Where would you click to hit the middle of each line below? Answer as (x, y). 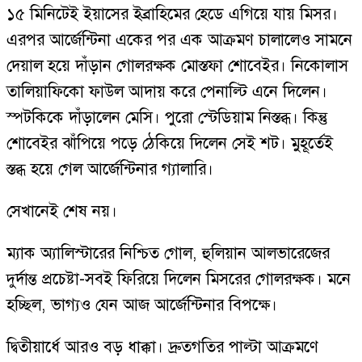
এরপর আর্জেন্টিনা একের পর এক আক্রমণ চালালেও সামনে (179, 40)
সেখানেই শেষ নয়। (62, 211)
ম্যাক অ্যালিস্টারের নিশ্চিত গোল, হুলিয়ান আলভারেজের (168, 253)
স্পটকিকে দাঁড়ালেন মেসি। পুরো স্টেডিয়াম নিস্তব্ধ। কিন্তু (167, 118)
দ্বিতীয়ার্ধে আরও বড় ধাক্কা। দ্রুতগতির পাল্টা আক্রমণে (162, 347)
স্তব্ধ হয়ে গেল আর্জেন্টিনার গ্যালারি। (110, 169)
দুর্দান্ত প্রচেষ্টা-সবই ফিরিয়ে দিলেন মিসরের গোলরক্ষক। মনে (179, 279)
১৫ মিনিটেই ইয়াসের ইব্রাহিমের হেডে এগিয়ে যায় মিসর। (172, 14)
